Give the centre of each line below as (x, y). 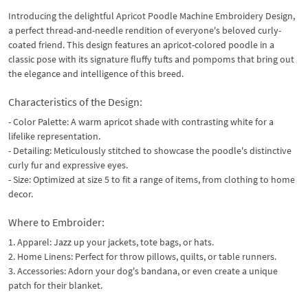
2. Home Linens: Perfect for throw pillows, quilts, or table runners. (142, 256)
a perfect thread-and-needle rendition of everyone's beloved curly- (145, 30)
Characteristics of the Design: (75, 101)
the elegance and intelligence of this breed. (96, 73)
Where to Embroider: (56, 222)
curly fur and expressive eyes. (68, 165)
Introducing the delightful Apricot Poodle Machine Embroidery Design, (152, 15)
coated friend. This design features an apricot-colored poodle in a (141, 44)
